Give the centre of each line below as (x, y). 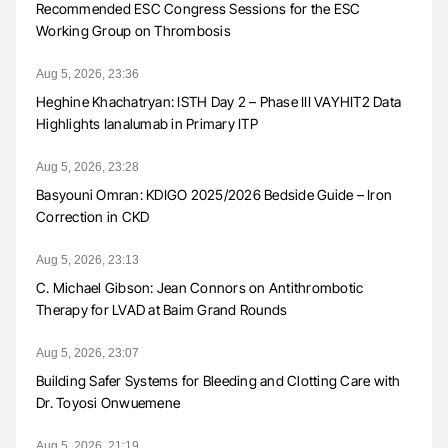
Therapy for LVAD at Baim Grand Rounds (162, 310)
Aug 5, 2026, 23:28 (87, 167)
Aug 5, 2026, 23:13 (87, 260)
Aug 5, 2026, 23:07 (87, 353)
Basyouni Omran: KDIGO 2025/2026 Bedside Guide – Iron (214, 195)
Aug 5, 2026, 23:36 (87, 74)
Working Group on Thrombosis (133, 31)
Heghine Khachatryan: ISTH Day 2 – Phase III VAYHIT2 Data (218, 102)
